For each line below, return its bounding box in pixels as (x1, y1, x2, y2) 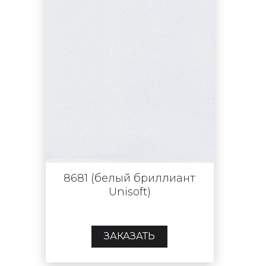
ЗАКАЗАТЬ (104, 230, 156, 242)
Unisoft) (108, 185, 151, 198)
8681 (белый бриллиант (64, 171, 196, 185)
